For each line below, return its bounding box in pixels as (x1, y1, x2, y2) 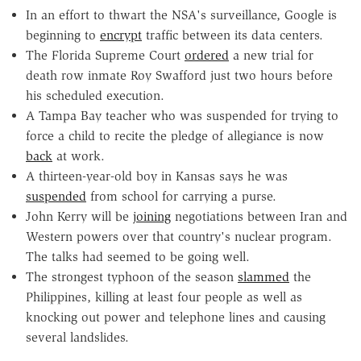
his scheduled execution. (26, 88, 164, 104)
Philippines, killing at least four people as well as (26, 289, 302, 305)
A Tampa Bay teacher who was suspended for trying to (26, 108, 338, 124)
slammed (238, 269, 289, 285)
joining (133, 209, 171, 225)
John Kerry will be (26, 209, 133, 225)
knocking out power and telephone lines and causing (26, 309, 326, 326)
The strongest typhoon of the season (26, 269, 238, 285)
